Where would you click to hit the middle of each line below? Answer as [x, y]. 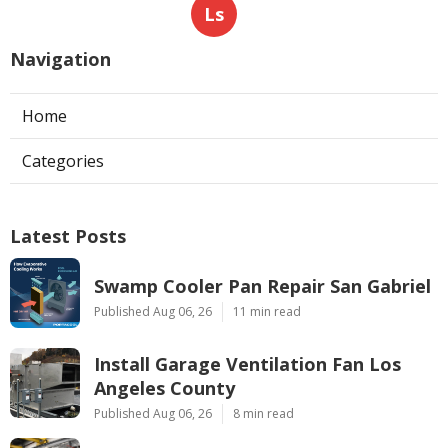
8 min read [263, 413]
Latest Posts [68, 235]
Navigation [60, 58]
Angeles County [164, 387]
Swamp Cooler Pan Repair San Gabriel [262, 285]
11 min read [267, 311]
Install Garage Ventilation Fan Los [247, 363]
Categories [63, 160]
